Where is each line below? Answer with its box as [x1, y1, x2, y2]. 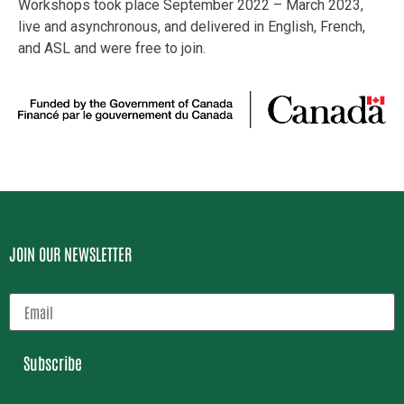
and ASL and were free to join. [18, 40, 206, 58]
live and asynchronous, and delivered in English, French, [18, 18, 365, 36]
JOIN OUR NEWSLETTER [9, 243, 132, 265]
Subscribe [23, 352, 82, 373]
